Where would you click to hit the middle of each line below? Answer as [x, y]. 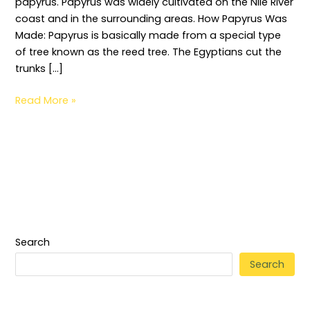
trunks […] [39, 68]
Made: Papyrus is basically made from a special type [148, 35]
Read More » [46, 100]
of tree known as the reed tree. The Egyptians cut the [149, 52]
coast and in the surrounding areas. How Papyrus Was [152, 18]
